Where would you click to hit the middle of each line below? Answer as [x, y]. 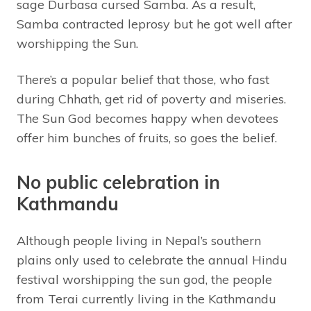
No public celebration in [118, 183]
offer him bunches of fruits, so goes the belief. [147, 138]
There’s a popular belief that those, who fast [143, 80]
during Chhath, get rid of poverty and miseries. [151, 99]
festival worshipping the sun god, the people [144, 280]
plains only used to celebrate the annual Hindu [152, 260]
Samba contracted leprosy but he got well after [154, 24]
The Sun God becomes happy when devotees [148, 119]
